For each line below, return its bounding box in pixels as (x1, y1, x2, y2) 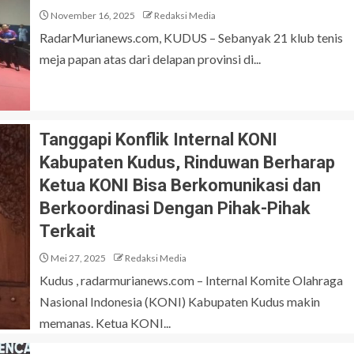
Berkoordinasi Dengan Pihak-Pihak (40, 198, 311, 218)
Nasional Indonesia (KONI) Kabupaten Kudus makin (40, 294, 320, 309)
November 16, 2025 (49, 9, 135, 21)
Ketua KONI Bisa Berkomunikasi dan (40, 175, 321, 195)
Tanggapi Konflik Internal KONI (40, 130, 277, 149)
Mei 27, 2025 (49, 252, 106, 264)
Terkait (40, 221, 96, 241)
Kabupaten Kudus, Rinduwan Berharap (40, 153, 335, 172)
